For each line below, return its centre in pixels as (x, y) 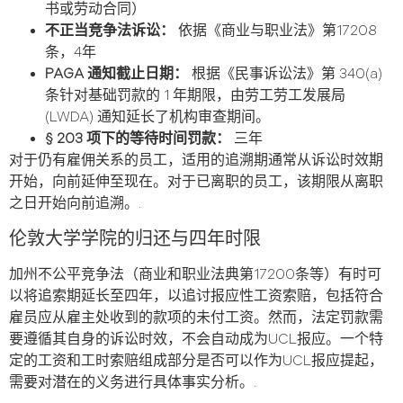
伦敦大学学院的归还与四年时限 (135, 239)
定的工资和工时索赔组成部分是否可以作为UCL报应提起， (196, 361)
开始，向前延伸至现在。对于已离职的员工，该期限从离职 (196, 183)
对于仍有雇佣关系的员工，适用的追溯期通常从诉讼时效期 (196, 161)
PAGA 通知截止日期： (116, 75)
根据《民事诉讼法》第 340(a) (285, 75)
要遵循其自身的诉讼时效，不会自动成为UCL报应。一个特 (196, 339)
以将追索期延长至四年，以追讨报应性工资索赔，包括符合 (196, 296)
